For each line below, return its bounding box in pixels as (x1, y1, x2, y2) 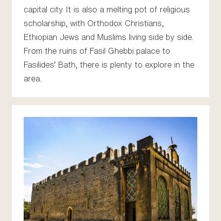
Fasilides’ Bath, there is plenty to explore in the (24, 61, 194, 69)
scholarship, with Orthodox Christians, (24, 19, 164, 27)
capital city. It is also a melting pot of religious (24, 5, 190, 13)
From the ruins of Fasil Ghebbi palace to (24, 47, 170, 55)
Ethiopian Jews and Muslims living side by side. (24, 33, 193, 41)
